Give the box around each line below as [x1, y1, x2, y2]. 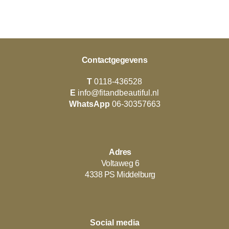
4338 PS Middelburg [85, 170, 155, 179]
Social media [89, 218, 140, 227]
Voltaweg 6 [101, 159, 140, 168]
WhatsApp [68, 100, 112, 108]
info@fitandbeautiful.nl [78, 88, 159, 97]
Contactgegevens [81, 56, 148, 64]
